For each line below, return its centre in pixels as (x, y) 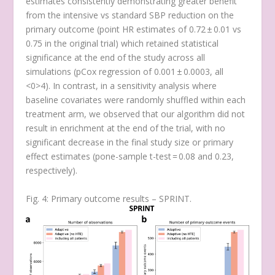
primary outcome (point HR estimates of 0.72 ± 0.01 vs (134, 29)
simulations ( (51, 72)
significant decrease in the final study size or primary (130, 142)
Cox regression (111, 72)
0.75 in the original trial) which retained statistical (122, 44)
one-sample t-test (136, 157)
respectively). (52, 171)
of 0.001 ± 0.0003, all (182, 72)
